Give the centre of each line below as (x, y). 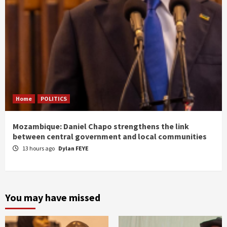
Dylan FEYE (73, 148)
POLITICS (54, 98)
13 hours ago (39, 148)
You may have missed (53, 197)
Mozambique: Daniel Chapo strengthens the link (101, 126)
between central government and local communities (110, 136)
